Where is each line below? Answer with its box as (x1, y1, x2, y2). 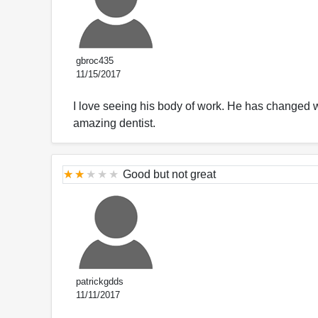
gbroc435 (73, 55, 114, 66)
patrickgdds (73, 275, 124, 287)
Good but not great (123, 168, 216, 180)
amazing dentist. (73, 116, 155, 129)
